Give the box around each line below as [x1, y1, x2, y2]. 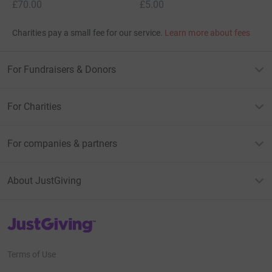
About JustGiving [7, 174, 81, 186]
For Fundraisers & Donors [7, 63, 116, 75]
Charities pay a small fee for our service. [12, 27, 163, 38]
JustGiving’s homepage [7, 216, 95, 226]
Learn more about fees [165, 27, 251, 38]
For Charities [7, 100, 61, 112]
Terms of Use [7, 250, 56, 260]
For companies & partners [7, 137, 117, 149]
